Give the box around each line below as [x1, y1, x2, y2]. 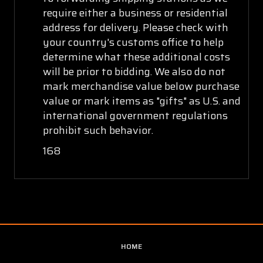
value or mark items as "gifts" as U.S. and [42, 92, 241, 109]
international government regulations [42, 107, 228, 124]
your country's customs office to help [42, 33, 224, 50]
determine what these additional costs [42, 48, 230, 65]
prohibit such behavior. [42, 122, 153, 139]
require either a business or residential [42, 4, 228, 21]
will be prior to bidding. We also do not [42, 63, 225, 80]
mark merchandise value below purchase [42, 77, 240, 95]
